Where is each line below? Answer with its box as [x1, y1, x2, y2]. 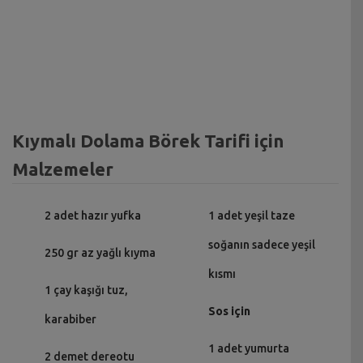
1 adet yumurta [207, 341, 289, 355]
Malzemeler [12, 158, 113, 179]
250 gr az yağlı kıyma [45, 246, 156, 259]
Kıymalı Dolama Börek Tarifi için [12, 130, 284, 151]
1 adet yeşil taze [207, 208, 295, 222]
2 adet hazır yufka [45, 208, 141, 222]
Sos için [207, 304, 250, 318]
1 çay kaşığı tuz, [45, 283, 128, 297]
